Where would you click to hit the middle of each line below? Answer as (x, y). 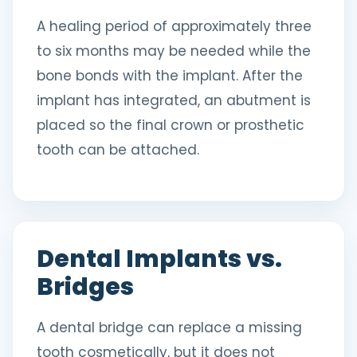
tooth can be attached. (118, 150)
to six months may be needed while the (174, 51)
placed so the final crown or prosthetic (171, 125)
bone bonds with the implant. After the (170, 76)
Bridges (85, 287)
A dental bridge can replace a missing (169, 328)
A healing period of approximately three (174, 26)
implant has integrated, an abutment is (174, 100)
